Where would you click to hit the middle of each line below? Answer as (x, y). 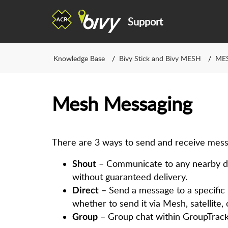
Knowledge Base (79, 58)
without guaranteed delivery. (130, 177)
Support (145, 21)
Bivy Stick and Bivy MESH (160, 58)
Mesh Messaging (122, 103)
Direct (85, 191)
